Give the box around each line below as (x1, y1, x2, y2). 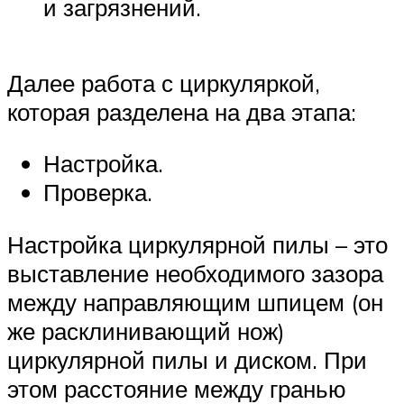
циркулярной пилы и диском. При (7, 344, 367, 374)
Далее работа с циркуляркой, (7, 68, 320, 97)
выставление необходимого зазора (7, 258, 383, 288)
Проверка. (43, 178, 152, 207)
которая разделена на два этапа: (7, 96, 356, 126)
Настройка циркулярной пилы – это (7, 229, 388, 259)
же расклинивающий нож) (7, 316, 285, 345)
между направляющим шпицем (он (7, 287, 383, 317)
